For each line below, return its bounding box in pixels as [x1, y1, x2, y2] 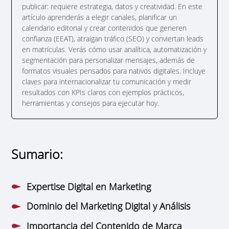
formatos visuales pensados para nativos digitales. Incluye [22, 65, 206, 76]
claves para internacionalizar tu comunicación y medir [22, 76, 192, 86]
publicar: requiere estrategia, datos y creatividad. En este [22, 1, 203, 11]
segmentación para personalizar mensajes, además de [22, 55, 195, 65]
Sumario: [11, 145, 63, 163]
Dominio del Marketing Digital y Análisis [27, 200, 191, 213]
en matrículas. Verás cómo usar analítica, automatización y [22, 44, 207, 54]
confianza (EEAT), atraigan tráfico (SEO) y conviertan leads [22, 33, 204, 43]
